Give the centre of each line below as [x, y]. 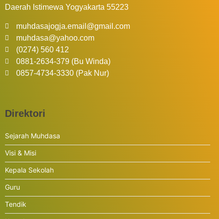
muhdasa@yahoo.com [55, 38]
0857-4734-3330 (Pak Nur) [62, 73]
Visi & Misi [21, 153]
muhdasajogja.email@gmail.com [73, 26]
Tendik [16, 204]
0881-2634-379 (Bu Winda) [63, 61]
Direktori [25, 113]
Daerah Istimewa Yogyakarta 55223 [67, 7]
